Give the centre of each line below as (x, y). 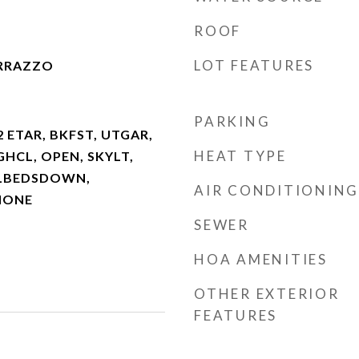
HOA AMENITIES (261, 259)
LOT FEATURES (254, 65)
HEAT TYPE (240, 156)
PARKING (232, 121)
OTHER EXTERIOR (267, 294)
